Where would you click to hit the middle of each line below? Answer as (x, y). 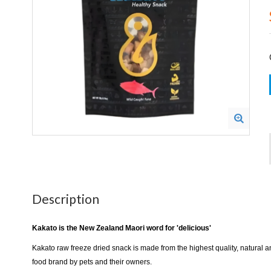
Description (66, 199)
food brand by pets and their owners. (92, 262)
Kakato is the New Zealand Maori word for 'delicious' (122, 228)
